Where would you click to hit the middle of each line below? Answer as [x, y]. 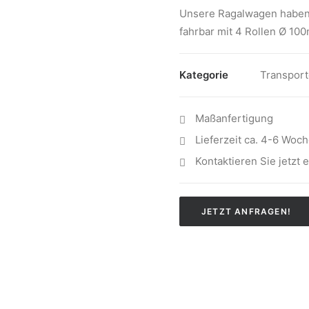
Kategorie [204, 75]
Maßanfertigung [234, 118]
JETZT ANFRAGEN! [246, 211]
